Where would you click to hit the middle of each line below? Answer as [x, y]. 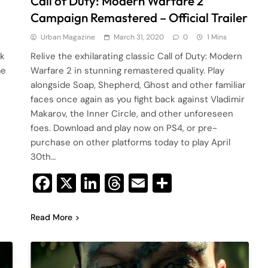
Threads [159, 183]
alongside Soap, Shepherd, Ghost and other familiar [138, 85]
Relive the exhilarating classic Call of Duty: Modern [137, 56]
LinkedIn [136, 183]
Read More [52, 217]
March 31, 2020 [139, 37]
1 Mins [217, 37]
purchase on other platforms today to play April [131, 142]
